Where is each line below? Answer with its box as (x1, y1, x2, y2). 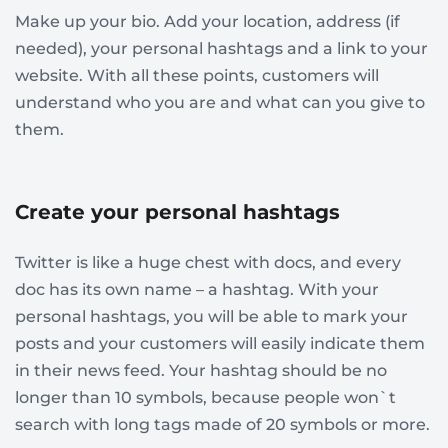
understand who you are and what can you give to (15, 92, 425, 112)
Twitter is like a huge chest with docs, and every (15, 252, 401, 272)
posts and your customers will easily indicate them (15, 333, 425, 353)
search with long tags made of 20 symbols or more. (15, 414, 430, 434)
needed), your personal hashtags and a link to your (15, 38, 428, 58)
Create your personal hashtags (15, 199, 340, 224)
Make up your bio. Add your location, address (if (15, 11, 400, 31)
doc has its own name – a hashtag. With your (15, 279, 379, 299)
